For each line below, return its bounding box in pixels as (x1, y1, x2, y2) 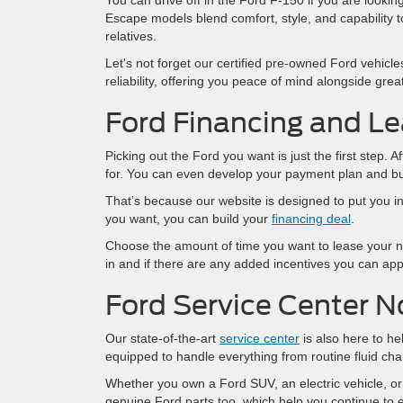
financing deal (272, 211, 351, 227)
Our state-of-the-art (105, 331, 219, 346)
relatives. (105, 29, 157, 44)
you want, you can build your (105, 211, 272, 227)
